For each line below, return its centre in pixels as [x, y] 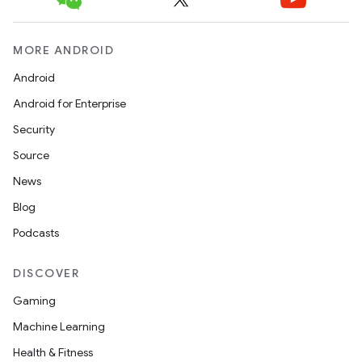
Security [34, 129]
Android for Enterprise [69, 103]
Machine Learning [59, 326]
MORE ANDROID [63, 50]
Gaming [34, 301]
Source [31, 155]
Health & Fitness [53, 352]
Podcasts [36, 233]
